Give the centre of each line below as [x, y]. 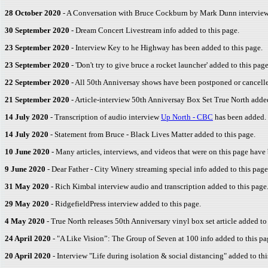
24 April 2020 [28, 238]
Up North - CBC [187, 117]
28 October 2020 [33, 13]
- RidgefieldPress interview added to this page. [125, 204]
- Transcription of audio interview [105, 117]
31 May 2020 [27, 186]
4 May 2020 [25, 221]
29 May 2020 [27, 204]
